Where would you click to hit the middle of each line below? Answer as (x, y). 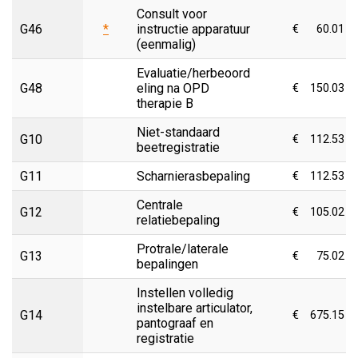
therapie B (165, 103)
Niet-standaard (178, 132)
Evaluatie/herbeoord (193, 73)
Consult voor (172, 14)
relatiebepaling (178, 220)
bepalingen (167, 264)
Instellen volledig (185, 292)
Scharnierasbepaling (193, 176)
